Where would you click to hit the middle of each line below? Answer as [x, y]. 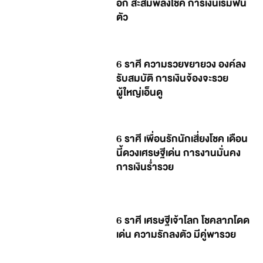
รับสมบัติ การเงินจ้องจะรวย [173, 78]
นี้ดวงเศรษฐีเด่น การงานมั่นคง [179, 153]
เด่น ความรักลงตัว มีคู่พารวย [176, 235]
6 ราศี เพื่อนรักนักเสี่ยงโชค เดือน [182, 139]
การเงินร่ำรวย [145, 167]
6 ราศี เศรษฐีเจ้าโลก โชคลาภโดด [183, 221]
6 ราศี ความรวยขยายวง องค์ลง [181, 64]
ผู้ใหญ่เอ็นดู [140, 92]
